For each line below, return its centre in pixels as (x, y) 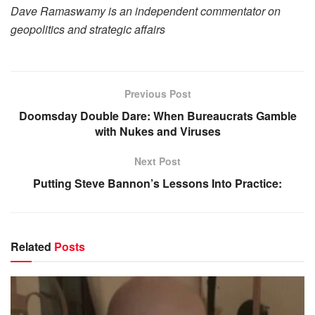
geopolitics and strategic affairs (88, 29)
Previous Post (157, 94)
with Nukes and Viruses (157, 131)
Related (31, 246)
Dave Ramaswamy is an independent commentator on (146, 11)
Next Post (157, 161)
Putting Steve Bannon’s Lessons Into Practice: (157, 183)
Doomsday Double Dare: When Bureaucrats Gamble (157, 116)
